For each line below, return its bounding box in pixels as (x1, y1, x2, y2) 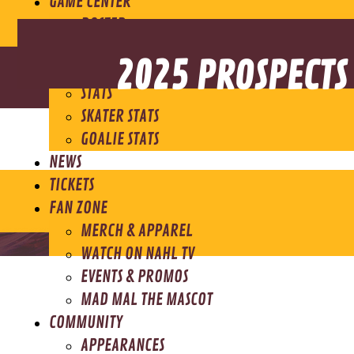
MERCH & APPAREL (81, 220, 193, 241)
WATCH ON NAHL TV (81, 243, 194, 264)
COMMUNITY (49, 312, 122, 333)
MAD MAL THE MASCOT (81, 289, 213, 310)
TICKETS (49, 175, 94, 195)
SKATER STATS (81, 106, 159, 126)
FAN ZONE (49, 198, 107, 218)
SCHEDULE (81, 37, 141, 58)
